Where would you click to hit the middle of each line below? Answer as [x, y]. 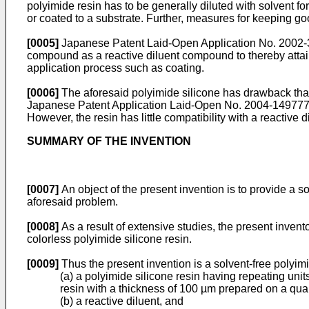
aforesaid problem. [72, 202]
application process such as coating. [116, 68]
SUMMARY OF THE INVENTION [109, 141]
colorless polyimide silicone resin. [109, 239]
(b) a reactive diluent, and [122, 301]
